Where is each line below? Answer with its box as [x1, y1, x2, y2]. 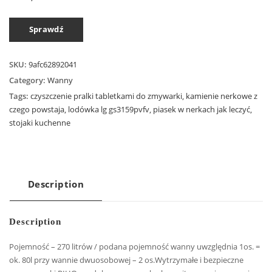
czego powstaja [9, 104, 64, 115]
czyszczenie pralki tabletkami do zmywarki [30, 90, 182, 102]
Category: [9, 75, 47, 86]
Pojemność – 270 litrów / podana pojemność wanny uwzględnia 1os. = [9, 240, 260, 252]
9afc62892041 [29, 59, 77, 70]
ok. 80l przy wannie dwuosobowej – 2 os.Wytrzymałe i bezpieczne [9, 254, 243, 265]
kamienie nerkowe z [186, 90, 257, 102]
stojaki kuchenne [9, 117, 70, 129]
